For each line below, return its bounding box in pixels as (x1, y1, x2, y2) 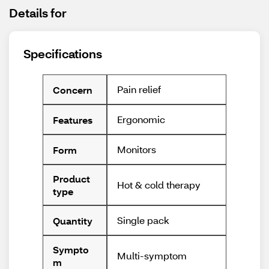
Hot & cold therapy (117, 178, 201, 191)
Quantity (53, 214, 92, 227)
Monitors (117, 143, 157, 156)
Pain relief (117, 83, 162, 95)
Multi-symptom (117, 249, 187, 262)
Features (53, 113, 92, 126)
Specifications (23, 46, 102, 61)
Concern (53, 83, 92, 96)
